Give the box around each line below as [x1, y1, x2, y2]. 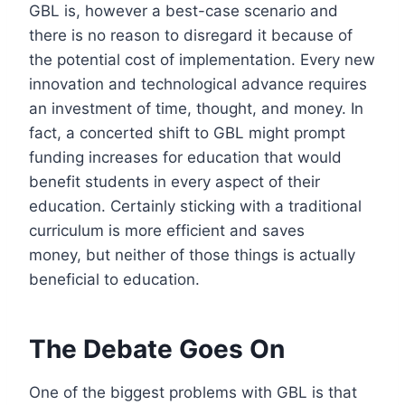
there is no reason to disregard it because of [29, 25, 353, 44]
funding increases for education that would [29, 147, 342, 166]
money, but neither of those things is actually [29, 245, 355, 264]
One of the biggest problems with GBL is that [29, 382, 357, 401]
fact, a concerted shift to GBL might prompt [29, 123, 345, 142]
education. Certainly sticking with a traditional [29, 196, 362, 215]
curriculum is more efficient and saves [29, 221, 305, 240]
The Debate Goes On [29, 333, 285, 364]
